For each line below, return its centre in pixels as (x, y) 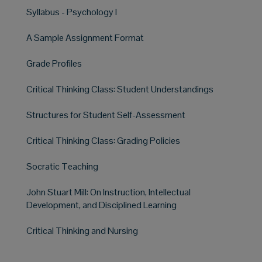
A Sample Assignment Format (85, 37)
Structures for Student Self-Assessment (106, 115)
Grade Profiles (54, 63)
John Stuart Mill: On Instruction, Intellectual (108, 192)
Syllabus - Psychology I (72, 12)
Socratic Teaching (62, 166)
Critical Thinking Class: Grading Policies (103, 140)
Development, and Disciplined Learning (101, 205)
